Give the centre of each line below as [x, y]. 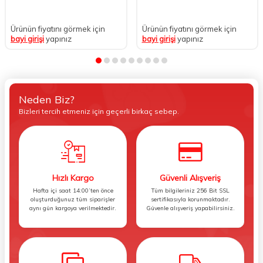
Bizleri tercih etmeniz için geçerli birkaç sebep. [99, 111]
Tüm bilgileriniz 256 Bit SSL [190, 190]
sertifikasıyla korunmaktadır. [190, 199]
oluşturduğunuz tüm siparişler [73, 199]
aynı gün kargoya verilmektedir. [73, 208]
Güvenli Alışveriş [190, 178]
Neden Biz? [47, 99]
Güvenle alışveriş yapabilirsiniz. [190, 208]
